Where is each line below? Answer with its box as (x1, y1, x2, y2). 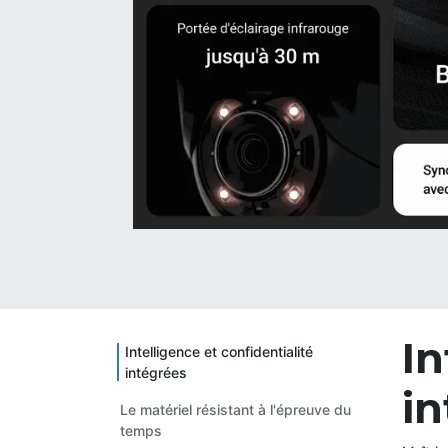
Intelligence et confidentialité (125, 342, 313, 360)
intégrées (125, 363, 187, 381)
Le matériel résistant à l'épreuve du (120, 400, 351, 418)
